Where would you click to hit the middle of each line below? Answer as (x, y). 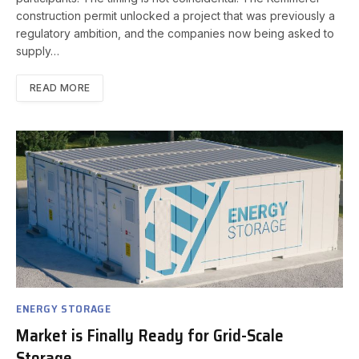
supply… (38, 51)
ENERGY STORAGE (64, 308)
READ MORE (60, 88)
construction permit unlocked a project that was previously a (175, 16)
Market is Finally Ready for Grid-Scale (150, 335)
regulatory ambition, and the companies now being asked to (175, 34)
